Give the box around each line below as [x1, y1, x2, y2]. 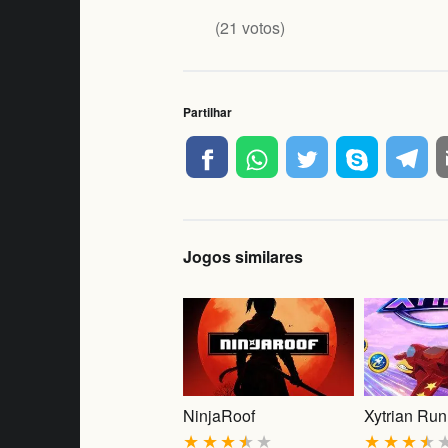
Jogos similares [183, 244, 304, 268]
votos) [238, 16, 286, 40]
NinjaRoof [183, 403, 256, 427]
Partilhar [183, 103, 233, 122]
